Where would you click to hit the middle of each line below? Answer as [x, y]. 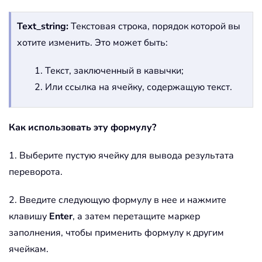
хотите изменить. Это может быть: [92, 43]
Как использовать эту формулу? [82, 128]
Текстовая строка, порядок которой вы [154, 27]
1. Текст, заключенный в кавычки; [109, 71]
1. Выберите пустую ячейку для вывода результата [121, 156]
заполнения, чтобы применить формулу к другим [116, 233]
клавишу [29, 217]
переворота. [36, 172]
